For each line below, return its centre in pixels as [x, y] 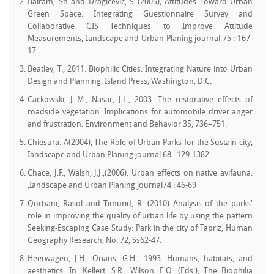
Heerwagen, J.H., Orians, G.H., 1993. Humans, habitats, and [140, 259]
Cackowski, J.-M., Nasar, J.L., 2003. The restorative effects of [140, 100]
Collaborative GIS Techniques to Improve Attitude [140, 27]
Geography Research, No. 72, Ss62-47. [94, 241]
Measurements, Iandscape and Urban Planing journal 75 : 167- [140, 39]
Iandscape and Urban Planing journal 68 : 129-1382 [118, 155]
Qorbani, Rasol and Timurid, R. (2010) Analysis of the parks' [140, 204]
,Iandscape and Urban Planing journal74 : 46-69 [112, 186]
